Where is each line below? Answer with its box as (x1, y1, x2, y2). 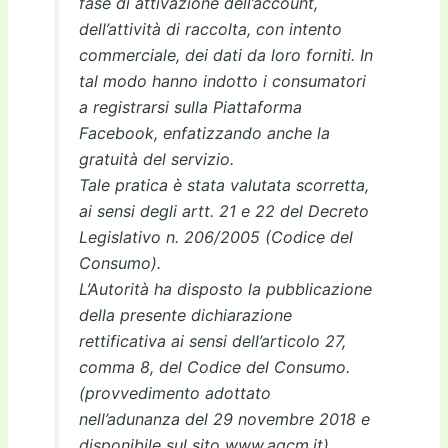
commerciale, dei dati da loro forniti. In (78, 44, 373, 65)
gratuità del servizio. (78, 148, 234, 169)
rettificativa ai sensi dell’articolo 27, (78, 330, 346, 351)
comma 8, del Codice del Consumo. (78, 356, 350, 377)
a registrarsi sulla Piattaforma (78, 96, 302, 117)
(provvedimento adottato (78, 382, 271, 403)
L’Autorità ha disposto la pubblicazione (78, 278, 372, 299)
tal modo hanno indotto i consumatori (78, 70, 366, 91)
